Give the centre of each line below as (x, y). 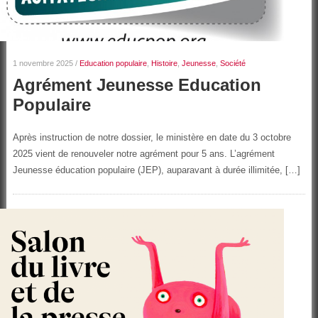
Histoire (164, 63)
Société (232, 63)
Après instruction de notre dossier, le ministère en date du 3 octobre (152, 137)
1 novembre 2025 (43, 63)
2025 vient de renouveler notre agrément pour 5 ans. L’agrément (143, 153)
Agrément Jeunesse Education (137, 84)
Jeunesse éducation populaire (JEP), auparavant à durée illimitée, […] (156, 170)
